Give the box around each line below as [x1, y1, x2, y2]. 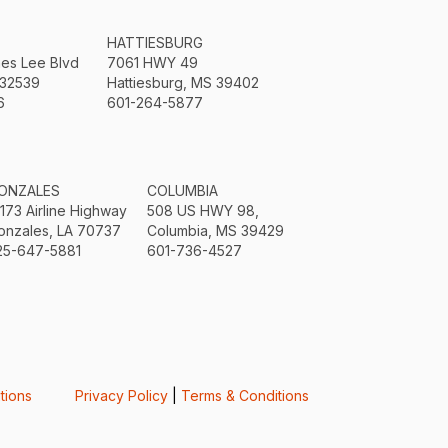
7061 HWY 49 [106, 53, 198, 71]
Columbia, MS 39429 [146, 221, 284, 239]
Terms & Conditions [180, 387, 309, 405]
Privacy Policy [74, 387, 168, 405]
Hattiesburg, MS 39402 [106, 73, 259, 91]
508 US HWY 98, [146, 201, 259, 219]
